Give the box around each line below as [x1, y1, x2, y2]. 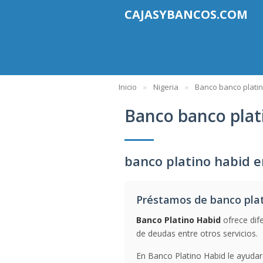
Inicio [119, 82, 137, 92]
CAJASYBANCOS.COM [124, 6, 248, 22]
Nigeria [153, 82, 178, 92]
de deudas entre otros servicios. [136, 228, 258, 239]
